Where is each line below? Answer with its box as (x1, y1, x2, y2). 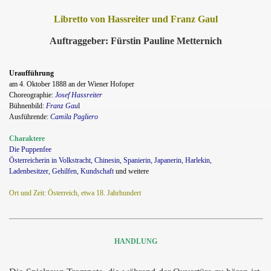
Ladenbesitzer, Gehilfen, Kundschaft (9, 166, 114, 175)
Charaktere (9, 134, 45, 143)
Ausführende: (9, 112, 50, 121)
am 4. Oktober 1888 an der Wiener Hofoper (9, 79, 134, 88)
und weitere (114, 166, 149, 175)
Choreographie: (9, 90, 55, 99)
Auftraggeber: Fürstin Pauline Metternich (49, 35, 222, 46)
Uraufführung (9, 68, 54, 77)
